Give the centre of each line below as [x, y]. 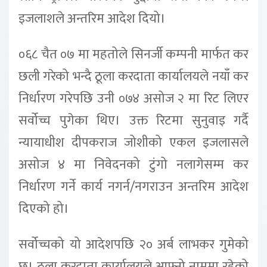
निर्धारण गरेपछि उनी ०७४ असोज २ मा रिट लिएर [133, 98]
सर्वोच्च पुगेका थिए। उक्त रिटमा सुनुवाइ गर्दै [133, 120]
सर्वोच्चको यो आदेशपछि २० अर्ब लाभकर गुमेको [133, 244]
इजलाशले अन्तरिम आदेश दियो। [92, 19]
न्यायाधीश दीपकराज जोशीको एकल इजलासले [133, 142]
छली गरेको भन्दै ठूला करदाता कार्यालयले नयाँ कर [133, 76]
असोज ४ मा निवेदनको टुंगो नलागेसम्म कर [133, 164]
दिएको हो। [44, 209]
